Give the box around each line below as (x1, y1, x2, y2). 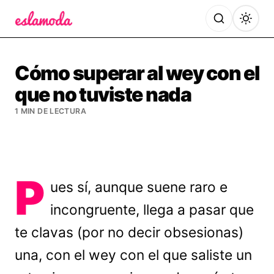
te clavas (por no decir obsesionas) (15, 224, 243, 241)
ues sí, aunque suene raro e (50, 179, 228, 196)
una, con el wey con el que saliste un (15, 246, 252, 264)
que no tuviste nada (15, 83, 191, 106)
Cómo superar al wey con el (15, 61, 259, 85)
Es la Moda (14, 28, 68, 40)
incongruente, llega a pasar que (50, 201, 254, 218)
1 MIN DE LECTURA (15, 106, 86, 116)
